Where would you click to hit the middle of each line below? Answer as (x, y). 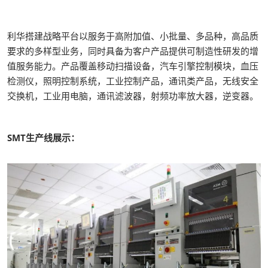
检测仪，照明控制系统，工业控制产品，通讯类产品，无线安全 (133, 81)
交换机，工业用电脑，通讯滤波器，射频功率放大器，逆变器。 (133, 96)
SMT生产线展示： (43, 138)
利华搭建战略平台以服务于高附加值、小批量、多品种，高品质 (133, 36)
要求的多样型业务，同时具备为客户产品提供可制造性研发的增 (133, 51)
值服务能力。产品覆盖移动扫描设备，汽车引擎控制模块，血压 (133, 66)
